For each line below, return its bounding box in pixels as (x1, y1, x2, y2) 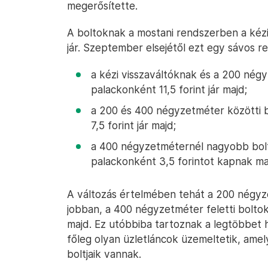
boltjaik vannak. (67, 248, 141, 260)
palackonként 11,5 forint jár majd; (91, 83, 247, 96)
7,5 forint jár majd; (91, 119, 176, 132)
